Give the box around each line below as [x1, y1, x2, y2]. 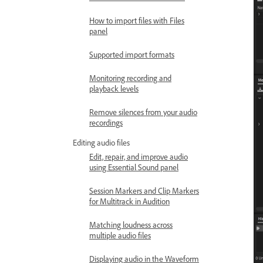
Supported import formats [89, 49, 174, 59]
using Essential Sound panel [89, 162, 178, 172]
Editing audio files [73, 137, 130, 147]
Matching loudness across [89, 220, 173, 230]
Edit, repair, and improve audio [89, 151, 188, 161]
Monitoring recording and [89, 73, 171, 83]
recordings [89, 117, 123, 127]
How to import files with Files [89, 15, 184, 25]
